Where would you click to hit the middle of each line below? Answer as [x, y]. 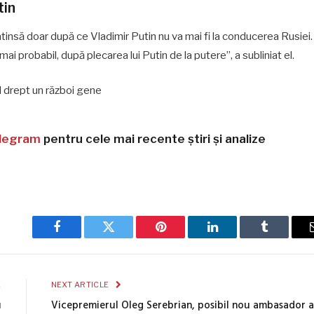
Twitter [126, 237]
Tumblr [282, 237]
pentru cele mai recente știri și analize [153, 138]
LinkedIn [234, 237]
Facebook [80, 237]
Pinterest [182, 237]
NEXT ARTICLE [81, 284]
